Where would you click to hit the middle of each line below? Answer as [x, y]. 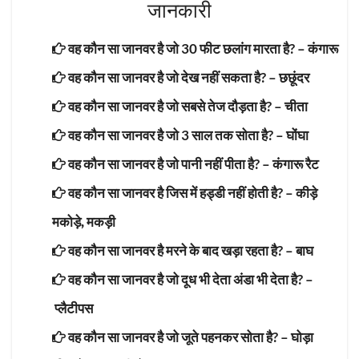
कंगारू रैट [296, 163]
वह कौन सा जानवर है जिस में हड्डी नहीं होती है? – [181, 192]
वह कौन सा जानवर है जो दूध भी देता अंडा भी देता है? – [190, 279]
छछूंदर [294, 77]
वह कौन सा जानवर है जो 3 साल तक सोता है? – [176, 135]
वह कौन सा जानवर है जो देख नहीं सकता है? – [172, 77]
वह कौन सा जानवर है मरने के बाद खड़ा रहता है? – [181, 250]
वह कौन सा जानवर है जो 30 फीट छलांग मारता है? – [187, 48]
